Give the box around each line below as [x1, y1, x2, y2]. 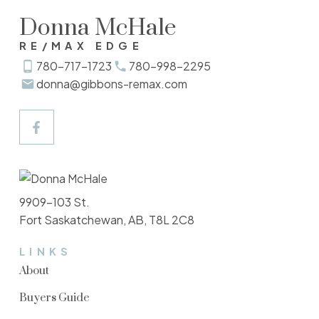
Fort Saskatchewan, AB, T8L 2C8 [19, 211, 194, 227]
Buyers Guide [19, 291, 90, 305]
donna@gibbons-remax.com [36, 76, 187, 92]
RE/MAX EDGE [19, 39, 144, 53]
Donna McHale [19, 14, 177, 43]
